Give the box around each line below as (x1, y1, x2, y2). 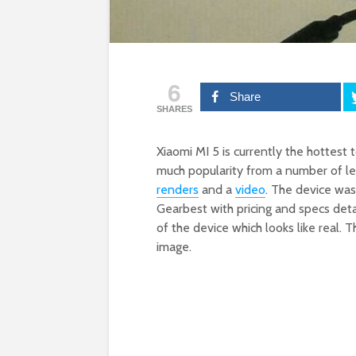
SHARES (157, 104, 192, 114)
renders (157, 182, 199, 198)
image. (157, 239, 192, 255)
